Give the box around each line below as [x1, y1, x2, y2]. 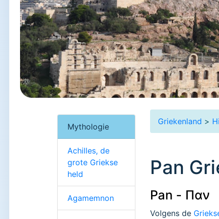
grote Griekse [67, 157, 118, 167]
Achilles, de [67, 145, 109, 155]
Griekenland [158, 116, 202, 126]
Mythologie [67, 121, 109, 131]
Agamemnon [67, 193, 114, 203]
